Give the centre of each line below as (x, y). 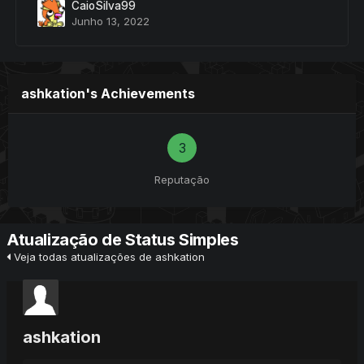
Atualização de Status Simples (123, 239)
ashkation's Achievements (108, 93)
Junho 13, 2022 (110, 21)
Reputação (182, 179)
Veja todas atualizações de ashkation (108, 256)
